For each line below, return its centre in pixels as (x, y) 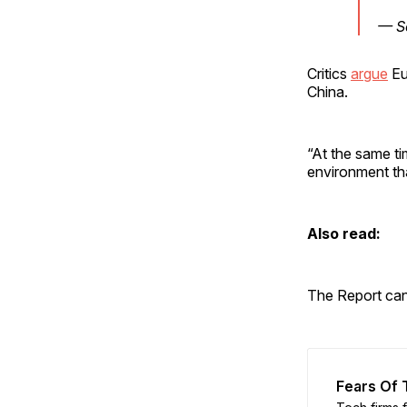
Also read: (344, 233)
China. (328, 91)
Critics (329, 73)
